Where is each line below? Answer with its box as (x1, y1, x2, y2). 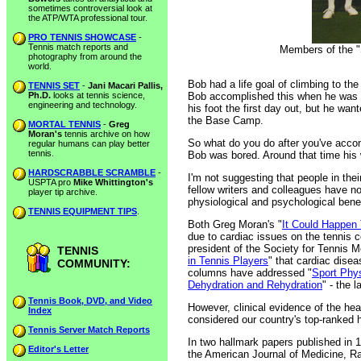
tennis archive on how (62, 129, 150, 139)
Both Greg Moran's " (188, 218, 282, 230)
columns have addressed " (188, 267, 312, 279)
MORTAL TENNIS (28, 119, 101, 129)
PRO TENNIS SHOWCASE (28, 32, 136, 42)
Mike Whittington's (73, 177, 153, 187)
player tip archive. (28, 187, 98, 197)
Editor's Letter (28, 344, 89, 354)
